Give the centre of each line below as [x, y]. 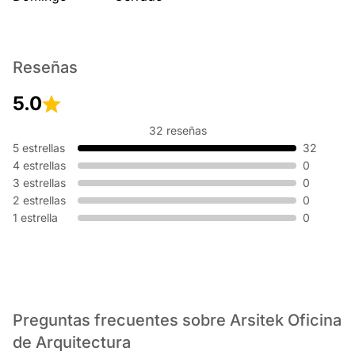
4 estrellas [39, 165]
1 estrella [35, 218]
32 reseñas [177, 130]
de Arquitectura [72, 342]
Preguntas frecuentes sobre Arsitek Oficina [177, 320]
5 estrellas [39, 148]
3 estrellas [39, 183]
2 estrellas [39, 200]
